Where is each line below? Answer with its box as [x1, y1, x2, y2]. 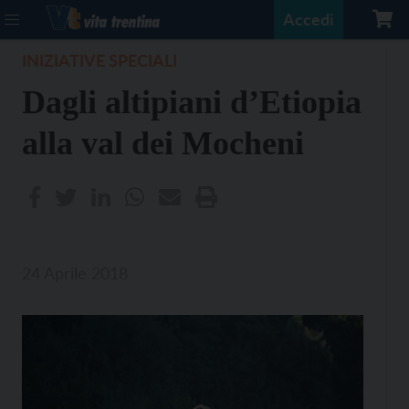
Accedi [283, 9, 334, 29]
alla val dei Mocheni [22, 125, 304, 162]
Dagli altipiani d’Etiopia [22, 84, 362, 121]
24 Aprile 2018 [22, 263, 128, 283]
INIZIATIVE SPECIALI [22, 50, 177, 70]
